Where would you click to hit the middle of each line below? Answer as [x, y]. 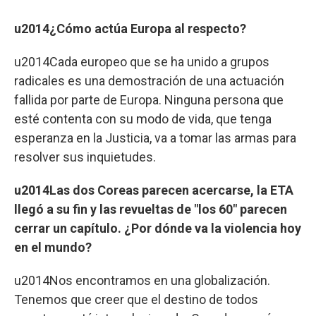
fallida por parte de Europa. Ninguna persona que [149, 99]
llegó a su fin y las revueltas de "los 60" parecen [151, 209]
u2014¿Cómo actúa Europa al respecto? [130, 28]
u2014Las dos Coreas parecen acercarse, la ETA [154, 190]
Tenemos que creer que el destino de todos [136, 299]
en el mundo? [53, 247]
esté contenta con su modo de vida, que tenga [143, 119]
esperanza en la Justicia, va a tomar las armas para [155, 138]
